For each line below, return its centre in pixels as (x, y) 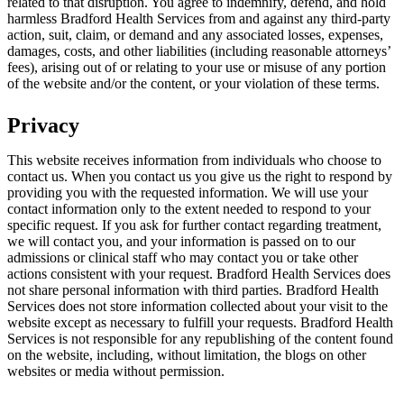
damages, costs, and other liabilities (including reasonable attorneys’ (199, 50)
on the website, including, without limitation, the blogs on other (187, 354)
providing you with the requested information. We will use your (188, 192)
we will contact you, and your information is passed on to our (181, 241)
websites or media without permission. (116, 371)
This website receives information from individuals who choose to (194, 160)
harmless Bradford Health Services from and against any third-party (199, 18)
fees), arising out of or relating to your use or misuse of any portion (197, 67)
